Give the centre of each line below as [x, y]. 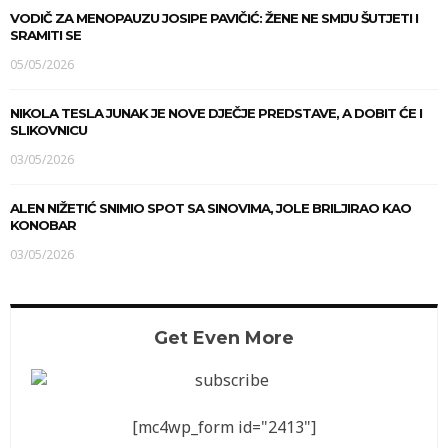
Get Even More [224, 338]
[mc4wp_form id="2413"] [224, 427]
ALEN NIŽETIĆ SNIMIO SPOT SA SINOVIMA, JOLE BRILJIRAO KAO [210, 208]
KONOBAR [43, 225]
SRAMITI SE [45, 35]
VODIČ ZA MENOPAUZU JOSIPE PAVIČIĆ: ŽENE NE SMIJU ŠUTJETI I [214, 18]
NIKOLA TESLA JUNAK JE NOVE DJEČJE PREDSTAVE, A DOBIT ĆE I [216, 113]
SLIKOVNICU [48, 130]
